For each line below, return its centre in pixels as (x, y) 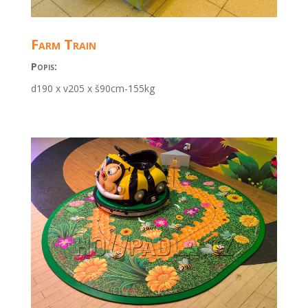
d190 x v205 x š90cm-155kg (92, 88)
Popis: (44, 66)
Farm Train (63, 44)
